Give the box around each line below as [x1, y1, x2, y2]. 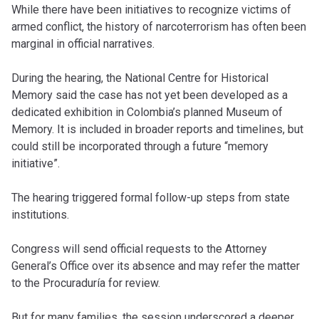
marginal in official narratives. [11, 36, 155, 51]
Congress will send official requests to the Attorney [11, 241, 267, 256]
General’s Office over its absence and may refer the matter [11, 258, 300, 273]
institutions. [11, 207, 69, 221]
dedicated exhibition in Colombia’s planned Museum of [11, 105, 283, 119]
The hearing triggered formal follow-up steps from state [11, 190, 290, 204]
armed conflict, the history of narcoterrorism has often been [11, 19, 306, 33]
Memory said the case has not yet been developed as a [11, 88, 288, 102]
